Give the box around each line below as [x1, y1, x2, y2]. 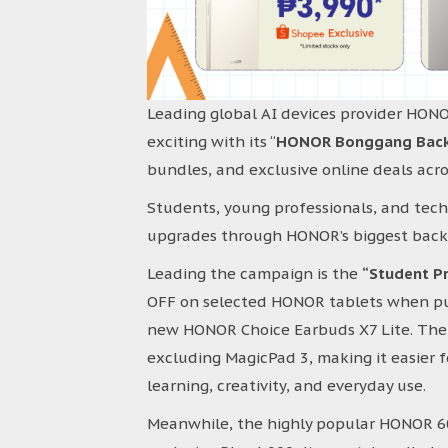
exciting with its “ [147, 132, 276, 151]
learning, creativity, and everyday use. [147, 376, 426, 395]
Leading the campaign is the [147, 264, 362, 283]
